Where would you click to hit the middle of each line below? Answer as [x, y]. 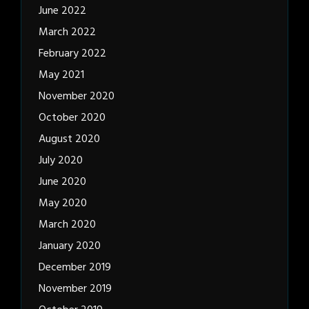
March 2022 [67, 33]
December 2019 [75, 268]
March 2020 [67, 225]
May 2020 [63, 204]
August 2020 [69, 140]
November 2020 [77, 97]
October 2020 [72, 118]
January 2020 [70, 247]
